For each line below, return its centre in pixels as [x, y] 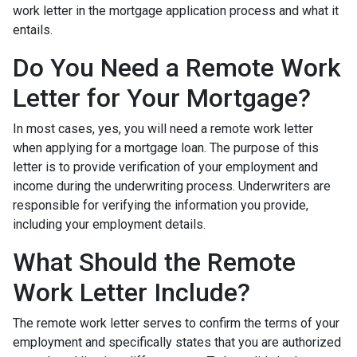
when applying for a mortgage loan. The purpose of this [166, 148]
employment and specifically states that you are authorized [177, 342]
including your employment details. [109, 224]
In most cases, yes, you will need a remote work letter [163, 129]
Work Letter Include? [131, 292]
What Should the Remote [154, 262]
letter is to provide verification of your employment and [165, 167]
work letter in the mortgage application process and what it [176, 11]
